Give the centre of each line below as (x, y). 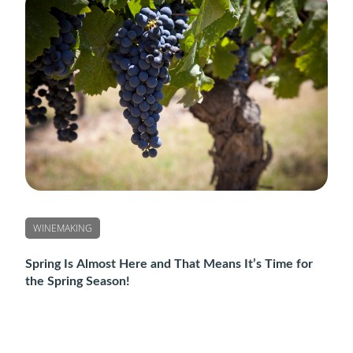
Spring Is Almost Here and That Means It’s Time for (169, 264)
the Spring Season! (78, 281)
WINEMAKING (63, 228)
